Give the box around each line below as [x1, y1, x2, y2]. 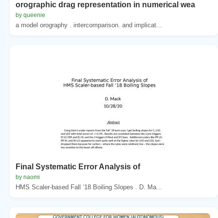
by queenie [16, 11, 45, 18]
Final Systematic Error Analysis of [16, 162, 140, 171]
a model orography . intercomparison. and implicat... [16, 21, 162, 29]
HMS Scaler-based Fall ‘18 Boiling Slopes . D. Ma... [16, 183, 162, 191]
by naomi [16, 173, 40, 181]
